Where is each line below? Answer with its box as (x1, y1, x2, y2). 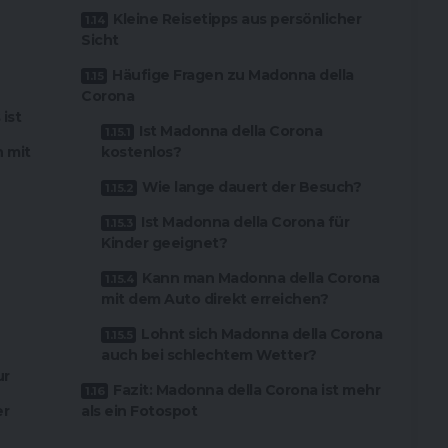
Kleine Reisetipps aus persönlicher (113, 10, 362, 29)
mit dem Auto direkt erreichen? (101, 290, 329, 309)
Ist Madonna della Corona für (141, 213, 350, 232)
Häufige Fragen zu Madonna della (112, 66, 354, 85)
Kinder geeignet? (101, 234, 228, 253)
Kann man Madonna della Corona (142, 269, 380, 288)
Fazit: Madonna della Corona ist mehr (113, 381, 381, 400)
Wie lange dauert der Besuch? (142, 178, 362, 197)
